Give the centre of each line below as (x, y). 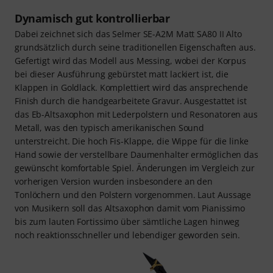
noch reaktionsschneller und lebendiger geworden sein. (128, 235)
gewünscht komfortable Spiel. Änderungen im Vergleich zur (135, 168)
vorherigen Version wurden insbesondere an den (114, 181)
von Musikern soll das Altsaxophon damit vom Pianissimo (130, 208)
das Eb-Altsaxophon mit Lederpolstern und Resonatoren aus (136, 114)
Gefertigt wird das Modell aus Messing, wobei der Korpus (130, 60)
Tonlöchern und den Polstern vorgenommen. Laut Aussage (133, 194)
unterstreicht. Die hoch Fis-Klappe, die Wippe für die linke (132, 141)
